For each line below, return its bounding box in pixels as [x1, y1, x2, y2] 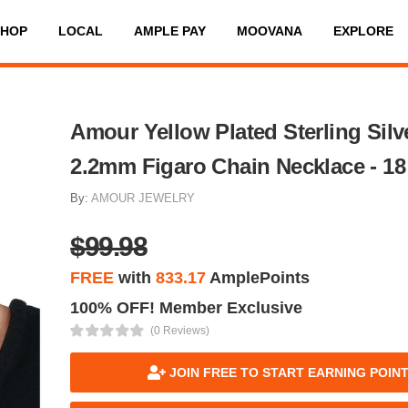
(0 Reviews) [149, 323, 209, 337]
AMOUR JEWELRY [91, 190, 196, 205]
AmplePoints [206, 268, 311, 287]
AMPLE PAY [133, 24, 206, 39]
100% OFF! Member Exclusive [70, 298, 303, 317]
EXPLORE [332, 24, 393, 39]
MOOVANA [236, 24, 302, 39]
